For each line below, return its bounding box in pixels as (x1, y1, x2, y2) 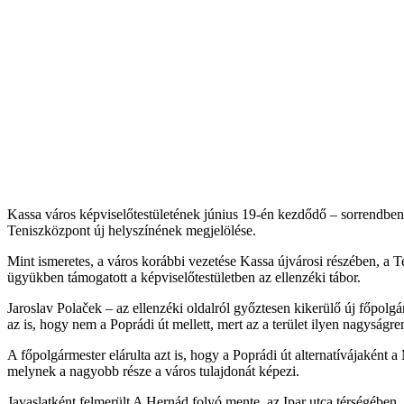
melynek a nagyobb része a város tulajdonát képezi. (7, 363, 299, 380)
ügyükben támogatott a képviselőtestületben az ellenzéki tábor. (7, 270, 361, 286)
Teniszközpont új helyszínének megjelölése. (7, 223, 256, 239)
